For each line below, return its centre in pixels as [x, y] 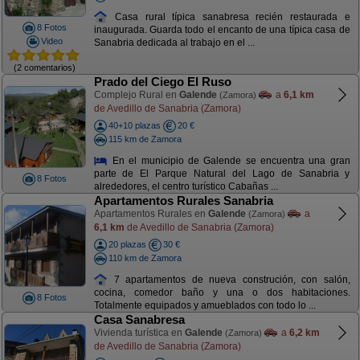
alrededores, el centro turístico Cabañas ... [186, 187]
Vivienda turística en [139, 333]
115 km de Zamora [145, 139]
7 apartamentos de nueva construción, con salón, [229, 279]
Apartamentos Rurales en [151, 214]
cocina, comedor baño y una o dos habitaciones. [222, 293]
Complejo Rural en [136, 95]
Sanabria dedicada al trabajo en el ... [174, 43]
